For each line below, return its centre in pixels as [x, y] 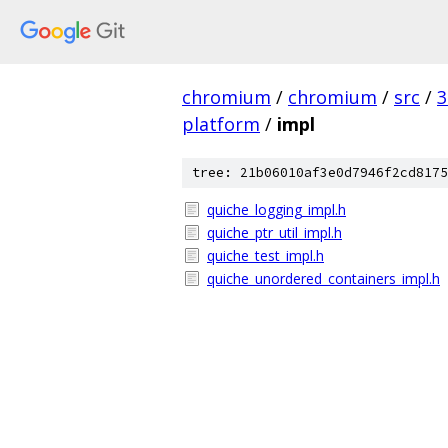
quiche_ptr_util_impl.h [274, 232]
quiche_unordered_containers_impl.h [323, 278]
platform [221, 124]
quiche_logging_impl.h [276, 209]
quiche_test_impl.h [265, 255]
